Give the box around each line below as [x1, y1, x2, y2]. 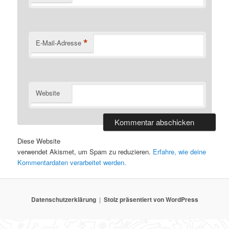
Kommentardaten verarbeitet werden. [17, 157, 127, 168]
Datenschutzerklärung [31, 194, 96, 204]
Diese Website [17, 136, 61, 146]
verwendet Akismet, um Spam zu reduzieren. [17, 147, 153, 157]
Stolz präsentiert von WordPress [103, 194, 198, 204]
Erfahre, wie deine [153, 147, 207, 157]
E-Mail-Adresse [36, 37, 82, 48]
